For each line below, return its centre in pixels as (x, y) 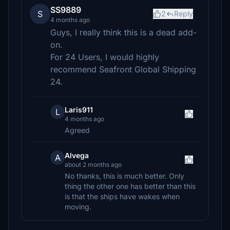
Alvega (77, 155)
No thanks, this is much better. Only (124, 176)
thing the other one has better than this (130, 186)
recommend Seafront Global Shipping (123, 69)
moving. (78, 207)
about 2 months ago (93, 165)
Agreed (77, 130)
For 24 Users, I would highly (105, 57)
